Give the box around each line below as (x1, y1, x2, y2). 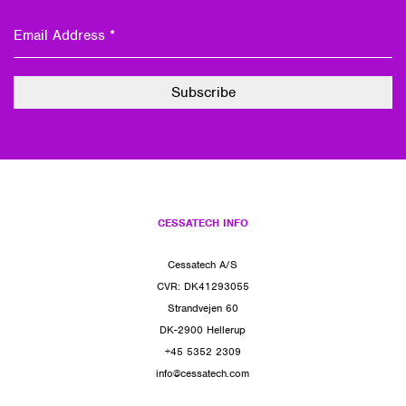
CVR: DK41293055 (156, 278, 249, 294)
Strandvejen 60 (167, 300, 238, 315)
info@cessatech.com (156, 365, 250, 381)
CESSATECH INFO (157, 215, 248, 230)
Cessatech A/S (168, 256, 238, 272)
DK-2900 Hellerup (159, 322, 246, 337)
